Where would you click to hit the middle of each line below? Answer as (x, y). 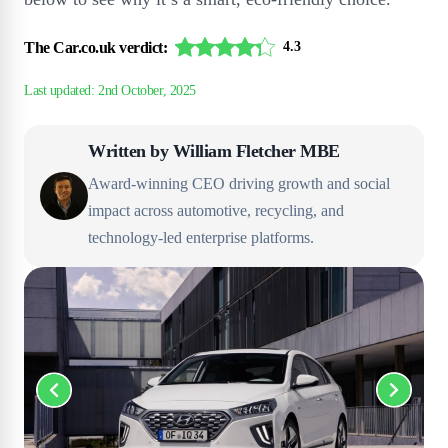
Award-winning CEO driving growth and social (239, 183)
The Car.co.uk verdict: (96, 47)
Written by (130, 151)
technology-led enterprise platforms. (201, 237)
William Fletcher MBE (256, 151)
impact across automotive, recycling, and (216, 210)
